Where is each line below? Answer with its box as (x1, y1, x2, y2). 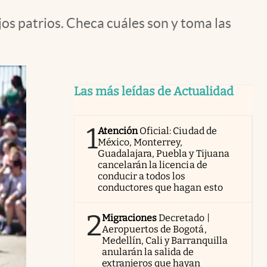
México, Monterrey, (98, 136, 183, 148)
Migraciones (102, 212, 157, 223)
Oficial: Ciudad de (139, 125, 217, 136)
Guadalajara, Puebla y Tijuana (98, 148, 229, 159)
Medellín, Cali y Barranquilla (102, 235, 228, 246)
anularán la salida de (102, 246, 194, 257)
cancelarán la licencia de (98, 159, 207, 170)
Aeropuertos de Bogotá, (102, 223, 207, 235)
